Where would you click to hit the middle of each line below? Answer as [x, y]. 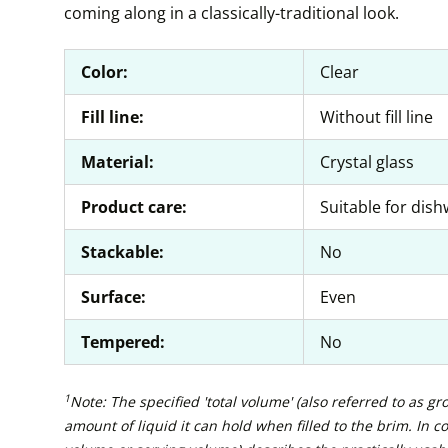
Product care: [134, 207]
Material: [117, 162]
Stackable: [122, 252]
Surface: [113, 297]
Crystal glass [367, 162]
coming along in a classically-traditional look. [231, 13]
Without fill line [376, 117]
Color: [104, 72]
